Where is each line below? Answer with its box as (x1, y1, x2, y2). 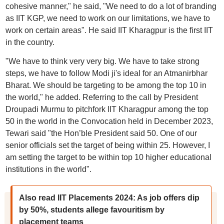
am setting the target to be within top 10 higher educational (5, 153, 211, 161)
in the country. (5, 38, 54, 46)
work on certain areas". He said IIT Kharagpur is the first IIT (5, 26, 213, 34)
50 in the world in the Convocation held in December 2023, (5, 117, 213, 125)
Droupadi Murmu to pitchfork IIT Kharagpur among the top (5, 105, 208, 113)
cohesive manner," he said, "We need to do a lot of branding (5, 2, 216, 10)
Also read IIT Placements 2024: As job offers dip (18, 193, 199, 202)
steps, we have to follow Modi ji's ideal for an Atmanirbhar (5, 69, 207, 77)
